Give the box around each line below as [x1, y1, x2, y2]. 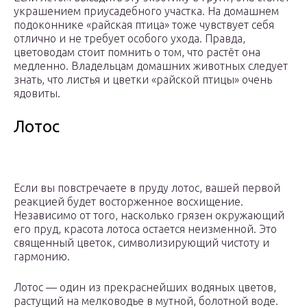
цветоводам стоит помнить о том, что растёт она [14, 46, 260, 59]
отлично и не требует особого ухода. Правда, [14, 32, 245, 45]
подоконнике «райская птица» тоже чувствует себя [14, 19, 274, 32]
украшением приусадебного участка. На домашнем [14, 5, 279, 18]
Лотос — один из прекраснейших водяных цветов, [14, 281, 276, 294]
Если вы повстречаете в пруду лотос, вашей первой [14, 182, 280, 195]
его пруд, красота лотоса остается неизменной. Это [14, 223, 277, 236]
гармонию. [14, 250, 70, 263]
